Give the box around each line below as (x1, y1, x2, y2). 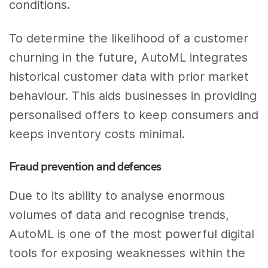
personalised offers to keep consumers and (9, 108, 259, 123)
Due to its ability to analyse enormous (9, 188, 226, 203)
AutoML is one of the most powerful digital (9, 227, 255, 242)
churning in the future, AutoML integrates (9, 50, 248, 65)
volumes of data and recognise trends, (9, 208, 230, 223)
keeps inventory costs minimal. (9, 127, 185, 142)
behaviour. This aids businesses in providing (9, 89, 257, 103)
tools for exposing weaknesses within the (9, 246, 246, 261)
